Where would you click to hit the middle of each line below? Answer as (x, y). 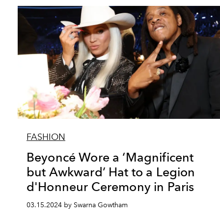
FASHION (46, 137)
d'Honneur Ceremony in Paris (110, 187)
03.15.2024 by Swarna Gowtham (77, 205)
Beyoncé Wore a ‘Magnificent (110, 157)
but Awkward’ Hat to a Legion (111, 172)
